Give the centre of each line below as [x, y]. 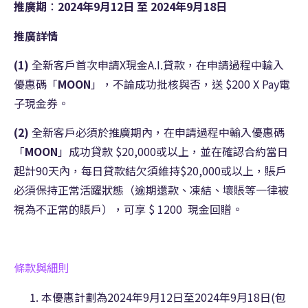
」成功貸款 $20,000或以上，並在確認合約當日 [173, 152]
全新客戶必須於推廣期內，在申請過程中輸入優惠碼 [157, 132]
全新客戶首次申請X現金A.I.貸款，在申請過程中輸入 [156, 65]
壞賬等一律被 [256, 190]
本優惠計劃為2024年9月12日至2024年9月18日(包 [164, 297]
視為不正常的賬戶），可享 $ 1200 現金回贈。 [128, 209]
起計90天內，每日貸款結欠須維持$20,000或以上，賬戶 [150, 171]
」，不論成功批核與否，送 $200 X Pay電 [190, 84]
